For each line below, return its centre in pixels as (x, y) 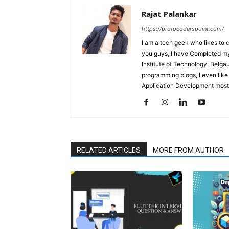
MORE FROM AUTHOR (188, 150)
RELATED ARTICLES (109, 150)
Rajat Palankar (169, 14)
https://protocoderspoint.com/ (183, 29)
